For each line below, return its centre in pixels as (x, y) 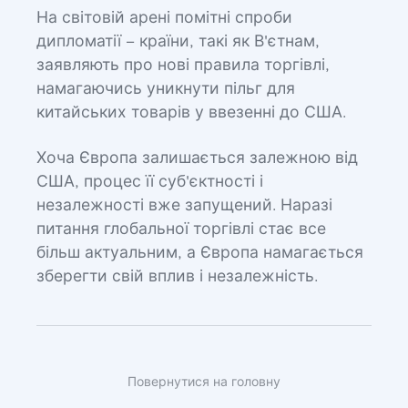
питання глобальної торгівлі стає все (181, 229)
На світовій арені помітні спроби (164, 18)
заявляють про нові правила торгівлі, (183, 66)
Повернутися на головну (204, 382)
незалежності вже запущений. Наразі (184, 206)
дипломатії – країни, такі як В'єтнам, (178, 42)
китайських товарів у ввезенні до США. (191, 113)
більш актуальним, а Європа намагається (200, 253)
